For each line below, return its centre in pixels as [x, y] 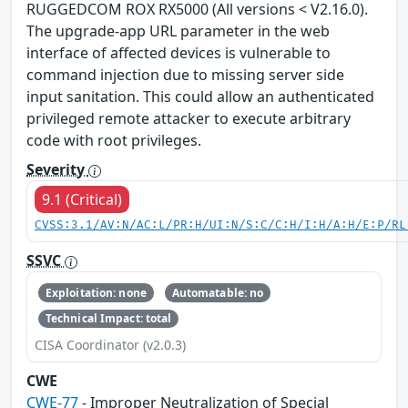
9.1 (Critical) [82, 200]
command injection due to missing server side [185, 75]
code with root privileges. [114, 141]
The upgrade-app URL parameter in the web [178, 31]
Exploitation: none [96, 292]
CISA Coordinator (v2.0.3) [110, 345]
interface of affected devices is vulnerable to [178, 53]
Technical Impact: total [108, 318]
